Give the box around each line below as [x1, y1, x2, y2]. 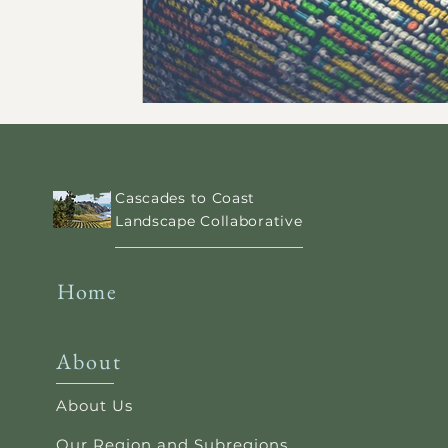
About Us [56, 396, 134, 415]
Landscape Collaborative [115, 212, 303, 230]
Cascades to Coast [115, 189, 256, 207]
